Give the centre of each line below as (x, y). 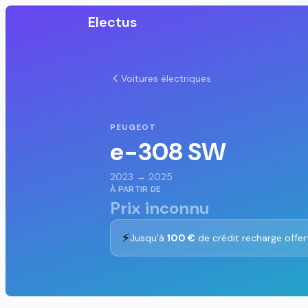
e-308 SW (168, 151)
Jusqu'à (148, 238)
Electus (112, 22)
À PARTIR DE (136, 189)
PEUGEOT (133, 127)
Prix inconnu (160, 208)
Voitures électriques (166, 78)
